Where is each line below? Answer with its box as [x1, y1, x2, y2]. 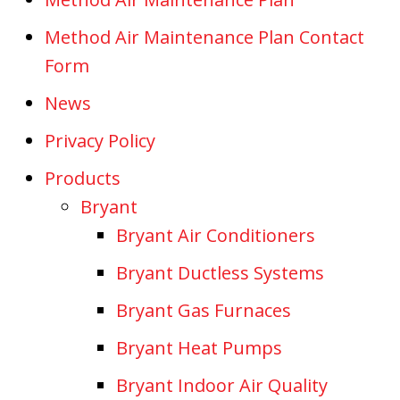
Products [45, 165, 121, 190]
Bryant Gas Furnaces [116, 297, 291, 322]
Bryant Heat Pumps [116, 335, 282, 360]
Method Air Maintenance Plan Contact [45, 24, 364, 49]
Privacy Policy [45, 128, 155, 153]
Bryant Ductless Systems [116, 260, 324, 285]
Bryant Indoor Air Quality [116, 372, 328, 397]
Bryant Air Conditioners [116, 222, 315, 247]
